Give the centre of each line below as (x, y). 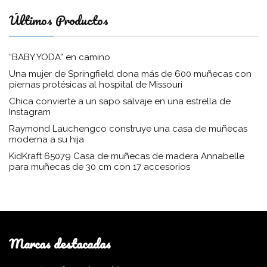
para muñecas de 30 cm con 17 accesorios (100, 167)
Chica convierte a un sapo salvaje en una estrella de (120, 102)
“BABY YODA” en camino (60, 58)
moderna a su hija (46, 140)
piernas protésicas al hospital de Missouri (96, 85)
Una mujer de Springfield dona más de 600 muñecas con (130, 74)
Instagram (30, 112)
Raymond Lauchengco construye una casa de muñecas (128, 129)
